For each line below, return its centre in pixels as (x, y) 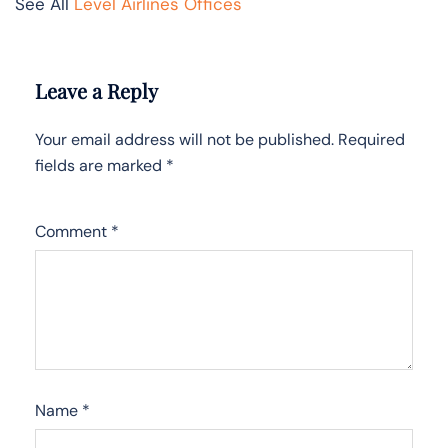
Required (371, 139)
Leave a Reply (96, 90)
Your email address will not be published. (184, 139)
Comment (73, 231)
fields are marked (100, 165)
